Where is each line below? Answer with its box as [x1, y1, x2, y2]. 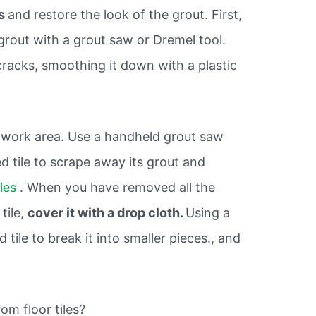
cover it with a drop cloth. [28, 205, 186, 220]
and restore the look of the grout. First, [8, 7, 243, 23]
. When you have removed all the [20, 179, 216, 195]
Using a [186, 205, 231, 220]
